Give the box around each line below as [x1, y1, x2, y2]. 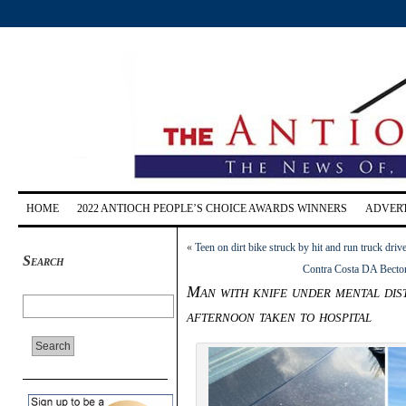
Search [23, 252, 64, 268]
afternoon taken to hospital [187, 306, 372, 325]
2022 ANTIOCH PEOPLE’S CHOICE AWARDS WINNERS [77, 201, 347, 215]
